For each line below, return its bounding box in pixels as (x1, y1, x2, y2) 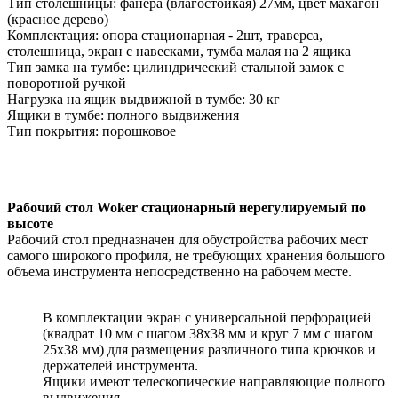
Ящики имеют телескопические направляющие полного (43, 374, 385, 390)
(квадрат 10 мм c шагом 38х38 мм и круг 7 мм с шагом (43, 326, 373, 342)
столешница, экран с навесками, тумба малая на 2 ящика (7, 44, 351, 60)
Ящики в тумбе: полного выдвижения (7, 107, 239, 123)
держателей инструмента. (43, 358, 198, 374)
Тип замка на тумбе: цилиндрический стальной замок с (7, 60, 344, 76)
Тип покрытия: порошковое (7, 123, 176, 139)
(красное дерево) (7, 12, 108, 28)
